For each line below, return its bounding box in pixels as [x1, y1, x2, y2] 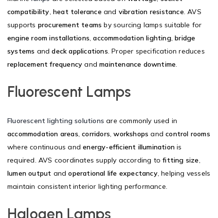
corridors [82, 129, 110, 138]
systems [7, 46, 35, 55]
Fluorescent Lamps [7, 82, 131, 101]
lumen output [7, 168, 52, 178]
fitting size [163, 155, 199, 164]
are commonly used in [104, 116, 178, 125]
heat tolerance [53, 7, 102, 16]
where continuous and [7, 142, 83, 151]
